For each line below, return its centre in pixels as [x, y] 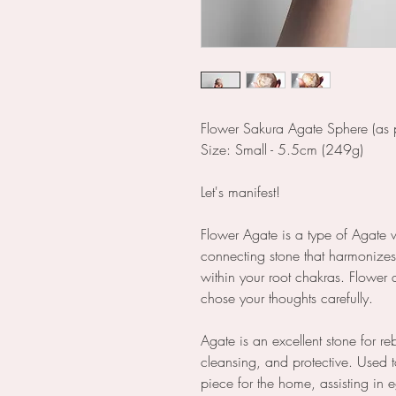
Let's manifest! [240, 192]
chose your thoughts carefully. [287, 298]
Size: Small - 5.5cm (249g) [282, 150]
